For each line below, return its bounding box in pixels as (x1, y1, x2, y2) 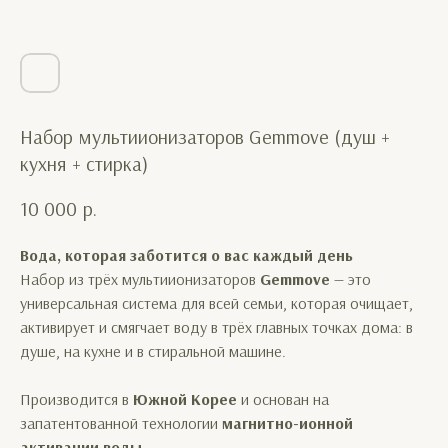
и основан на (237, 389, 329, 409)
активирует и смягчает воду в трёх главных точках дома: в (20, 317, 413, 337)
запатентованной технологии (20, 413, 222, 433)
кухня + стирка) (20, 151, 148, 176)
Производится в (20, 389, 133, 409)
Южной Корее (133, 389, 237, 409)
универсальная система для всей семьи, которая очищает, (20, 293, 413, 313)
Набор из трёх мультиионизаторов (20, 269, 260, 289)
